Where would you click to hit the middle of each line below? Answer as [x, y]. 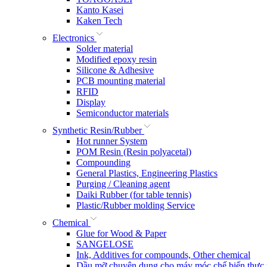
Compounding [103, 163]
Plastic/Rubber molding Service [136, 206]
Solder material [105, 49]
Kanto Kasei [100, 10]
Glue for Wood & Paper [121, 234]
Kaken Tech [99, 21]
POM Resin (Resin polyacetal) [134, 152]
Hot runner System [112, 141]
